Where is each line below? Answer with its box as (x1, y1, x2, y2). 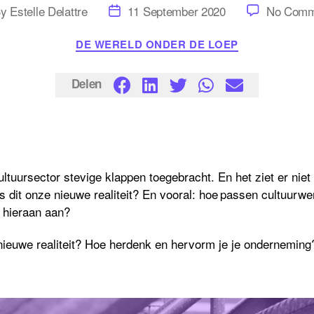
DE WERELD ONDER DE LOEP (76, 36, 238, 53)
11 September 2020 (127, 1, 226, 20)
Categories (156, 29, 212, 47)
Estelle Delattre (10, 1, 88, 20)
